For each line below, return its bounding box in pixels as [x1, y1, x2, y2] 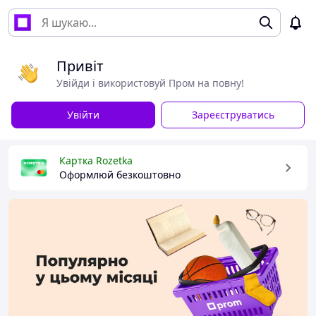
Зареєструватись [191, 108, 274, 121]
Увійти [67, 108, 99, 121]
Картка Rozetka [59, 154, 133, 167]
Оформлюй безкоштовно [59, 168, 181, 181]
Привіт [56, 56, 104, 75]
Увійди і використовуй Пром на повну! [56, 76, 244, 90]
